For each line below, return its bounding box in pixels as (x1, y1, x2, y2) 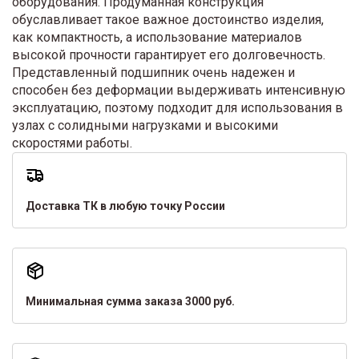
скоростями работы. (12, 135, 132, 151)
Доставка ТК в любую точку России (26, 199, 225, 212)
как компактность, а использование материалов (12, 29, 302, 45)
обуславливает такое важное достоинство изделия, (12, 11, 324, 27)
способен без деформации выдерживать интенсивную (12, 82, 345, 98)
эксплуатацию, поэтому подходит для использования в (12, 99, 343, 115)
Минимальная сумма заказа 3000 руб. (26, 294, 235, 308)
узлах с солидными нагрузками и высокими (12, 117, 278, 133)
